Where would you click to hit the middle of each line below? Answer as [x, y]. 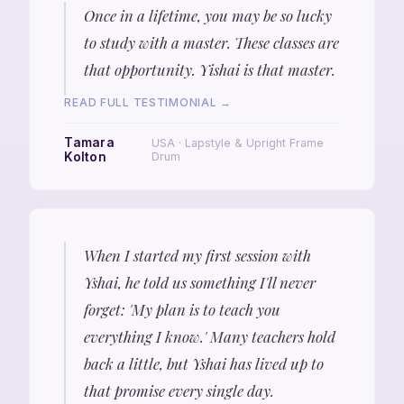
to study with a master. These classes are [211, 43]
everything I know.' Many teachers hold [209, 336]
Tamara [90, 142]
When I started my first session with [197, 255]
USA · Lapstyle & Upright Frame [238, 142]
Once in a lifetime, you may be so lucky [207, 16]
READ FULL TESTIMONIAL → [148, 103]
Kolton [86, 156]
